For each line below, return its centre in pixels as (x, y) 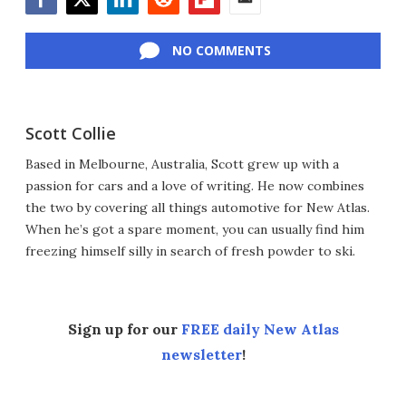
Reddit (168, 24)
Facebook (57, 24)
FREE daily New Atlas (260, 329)
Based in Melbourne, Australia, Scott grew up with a (182, 164)
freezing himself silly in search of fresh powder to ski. (190, 251)
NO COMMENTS (221, 51)
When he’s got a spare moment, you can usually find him (195, 230)
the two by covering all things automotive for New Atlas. (198, 208)
